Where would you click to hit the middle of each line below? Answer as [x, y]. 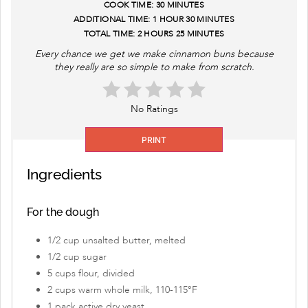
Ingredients [64, 175]
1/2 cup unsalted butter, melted [117, 241]
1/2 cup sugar [77, 257]
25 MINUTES [200, 34]
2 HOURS [155, 34]
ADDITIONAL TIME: [112, 20]
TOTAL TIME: [109, 34]
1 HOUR [168, 20]
